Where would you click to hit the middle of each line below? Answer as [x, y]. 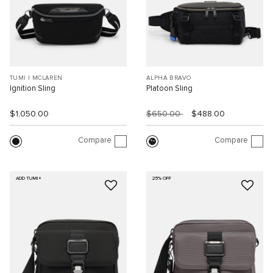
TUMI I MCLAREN [36, 78]
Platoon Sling [169, 88]
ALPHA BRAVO [169, 78]
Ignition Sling [33, 88]
